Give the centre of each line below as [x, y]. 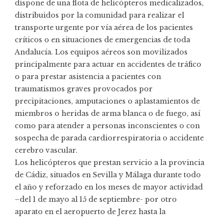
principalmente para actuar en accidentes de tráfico [108, 64]
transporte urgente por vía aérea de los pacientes [104, 27]
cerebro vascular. [46, 150]
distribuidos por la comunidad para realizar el [99, 15]
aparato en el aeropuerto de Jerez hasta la [90, 211]
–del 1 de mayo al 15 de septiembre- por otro [96, 199]
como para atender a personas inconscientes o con [107, 125]
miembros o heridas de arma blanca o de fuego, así [108, 113]
